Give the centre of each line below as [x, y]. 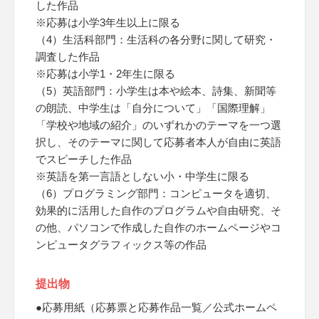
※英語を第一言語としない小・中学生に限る [142, 176]
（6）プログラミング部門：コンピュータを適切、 [156, 193]
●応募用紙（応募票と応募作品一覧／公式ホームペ [156, 307]
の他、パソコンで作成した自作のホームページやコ [158, 228]
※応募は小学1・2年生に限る [105, 74]
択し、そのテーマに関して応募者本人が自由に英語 [158, 142]
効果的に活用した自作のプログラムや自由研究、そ [158, 210]
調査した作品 [68, 57]
